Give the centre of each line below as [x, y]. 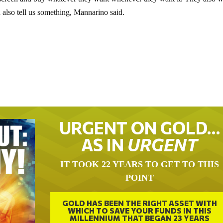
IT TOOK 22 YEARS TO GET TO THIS [139, 167]
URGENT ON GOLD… [139, 130]
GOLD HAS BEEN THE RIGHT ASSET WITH [139, 205]
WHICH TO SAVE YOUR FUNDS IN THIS [139, 212]
